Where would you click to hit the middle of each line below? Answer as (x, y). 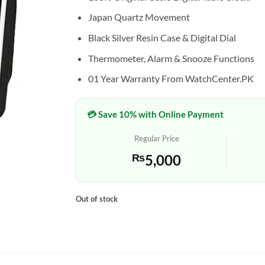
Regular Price (156, 138)
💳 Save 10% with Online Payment (156, 114)
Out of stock (97, 198)
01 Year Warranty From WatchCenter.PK (171, 79)
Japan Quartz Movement (139, 17)
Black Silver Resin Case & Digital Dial (162, 37)
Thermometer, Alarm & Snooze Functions (171, 58)
